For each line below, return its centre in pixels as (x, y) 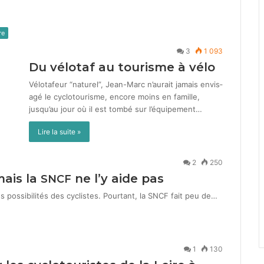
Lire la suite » (59, 132)
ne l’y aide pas (118, 179)
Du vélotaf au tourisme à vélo (122, 67)
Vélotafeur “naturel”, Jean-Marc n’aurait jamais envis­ (126, 84)
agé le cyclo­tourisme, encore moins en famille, (114, 97)
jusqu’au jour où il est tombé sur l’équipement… (115, 109)
